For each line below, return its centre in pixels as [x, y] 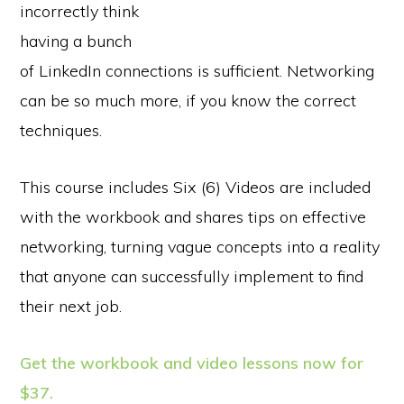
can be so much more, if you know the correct [188, 100]
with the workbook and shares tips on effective [193, 216]
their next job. [71, 306]
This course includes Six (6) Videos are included [196, 187]
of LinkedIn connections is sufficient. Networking [197, 70]
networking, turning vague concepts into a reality [200, 246]
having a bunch [76, 41]
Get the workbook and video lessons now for [192, 363]
